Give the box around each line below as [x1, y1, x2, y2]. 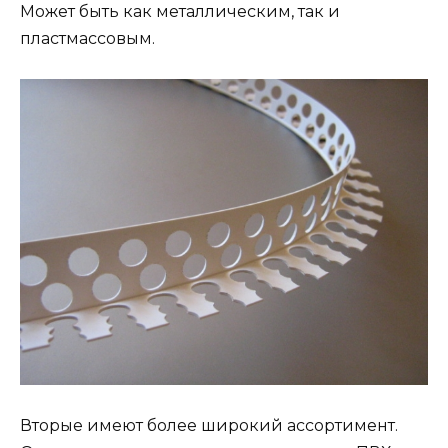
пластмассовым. [20, 29, 155, 49]
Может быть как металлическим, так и [20, 2, 340, 22]
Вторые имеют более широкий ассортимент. [20, 416, 398, 436]
